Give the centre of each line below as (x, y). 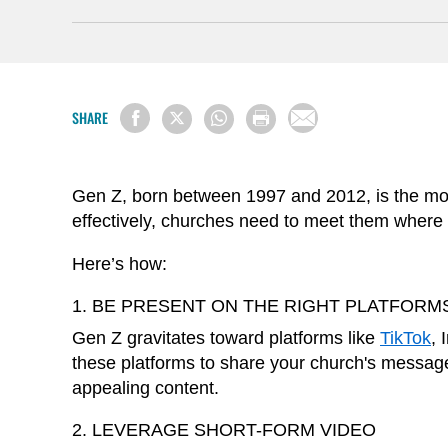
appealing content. (145, 387)
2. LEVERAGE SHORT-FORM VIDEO (224, 429)
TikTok (405, 337)
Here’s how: (119, 263)
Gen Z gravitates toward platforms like (226, 337)
